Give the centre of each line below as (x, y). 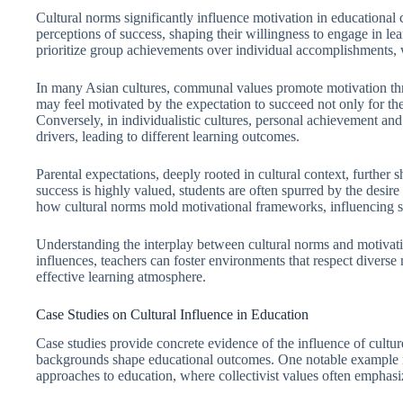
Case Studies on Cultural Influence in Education (172, 314)
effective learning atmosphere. (121, 276)
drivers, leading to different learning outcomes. (168, 136)
